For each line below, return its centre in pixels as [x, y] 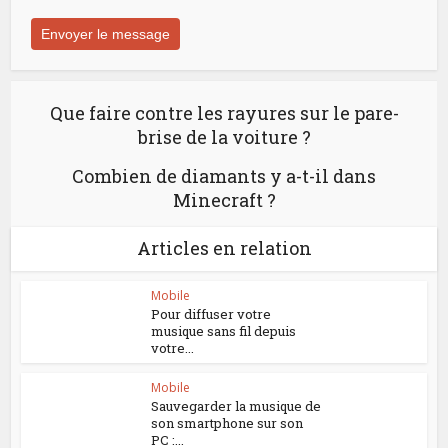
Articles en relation [224, 247]
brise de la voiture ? [224, 136]
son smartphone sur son [227, 423]
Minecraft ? [224, 199]
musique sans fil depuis [224, 330]
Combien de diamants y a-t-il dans [224, 175]
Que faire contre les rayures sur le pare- [224, 112]
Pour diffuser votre [211, 313]
